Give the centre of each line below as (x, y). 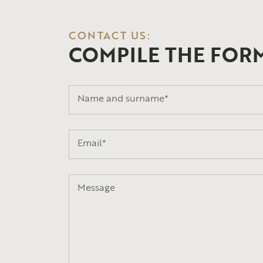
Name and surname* (123, 98)
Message (96, 188)
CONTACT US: (110, 36)
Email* (92, 143)
